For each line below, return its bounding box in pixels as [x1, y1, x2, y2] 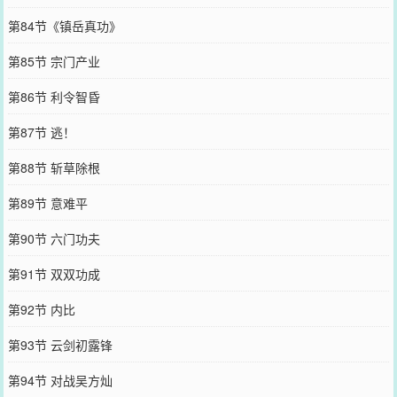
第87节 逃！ [7, 122, 75, 141]
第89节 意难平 [7, 193, 88, 212]
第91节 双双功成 [7, 264, 100, 283]
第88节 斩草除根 [7, 158, 100, 176]
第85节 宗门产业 [7, 51, 100, 70]
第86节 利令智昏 [7, 87, 100, 105]
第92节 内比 [7, 300, 75, 318]
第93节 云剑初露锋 [7, 335, 113, 354]
